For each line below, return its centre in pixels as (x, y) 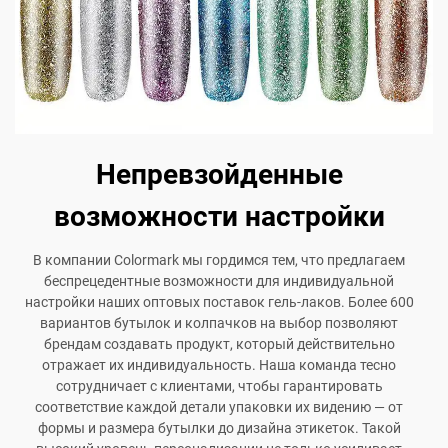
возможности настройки (219, 217)
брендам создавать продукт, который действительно (219, 344)
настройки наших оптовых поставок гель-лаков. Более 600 (219, 302)
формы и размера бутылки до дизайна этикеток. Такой (219, 428)
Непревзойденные (219, 175)
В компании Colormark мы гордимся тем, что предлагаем (219, 260)
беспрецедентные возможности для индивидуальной (219, 281)
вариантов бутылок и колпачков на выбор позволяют (219, 323)
